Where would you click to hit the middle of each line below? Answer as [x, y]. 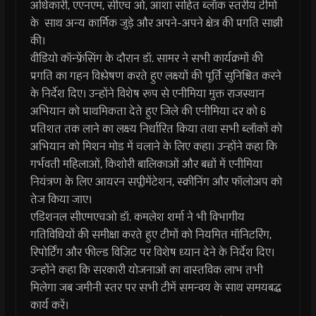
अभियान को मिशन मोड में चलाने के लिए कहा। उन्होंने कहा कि [153, 146]
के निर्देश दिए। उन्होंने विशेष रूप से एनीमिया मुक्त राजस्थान [147, 93]
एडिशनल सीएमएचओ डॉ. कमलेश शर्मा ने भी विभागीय [137, 217]
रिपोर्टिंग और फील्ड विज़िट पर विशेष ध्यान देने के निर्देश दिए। [152, 252]
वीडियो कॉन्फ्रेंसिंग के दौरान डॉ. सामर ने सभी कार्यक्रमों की [146, 58]
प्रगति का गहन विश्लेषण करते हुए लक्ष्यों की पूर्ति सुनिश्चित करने [156, 75]
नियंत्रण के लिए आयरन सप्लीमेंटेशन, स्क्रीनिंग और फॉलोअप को [156, 181]
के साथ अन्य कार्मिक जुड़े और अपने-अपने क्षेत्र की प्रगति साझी [156, 23]
